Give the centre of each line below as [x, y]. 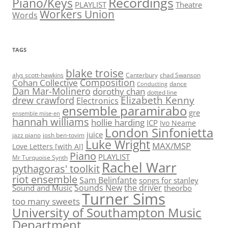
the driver [143, 188]
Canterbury [142, 75]
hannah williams [51, 122]
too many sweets [46, 202]
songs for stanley [169, 180]
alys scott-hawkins [38, 75]
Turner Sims [124, 199]
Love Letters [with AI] [48, 147]
